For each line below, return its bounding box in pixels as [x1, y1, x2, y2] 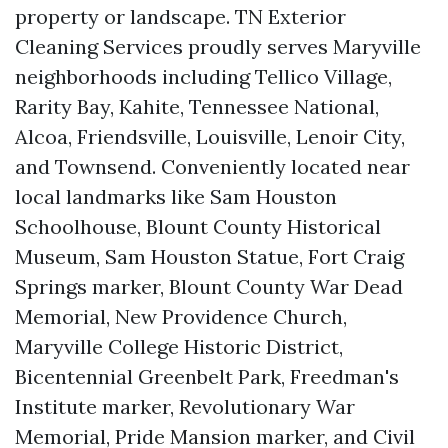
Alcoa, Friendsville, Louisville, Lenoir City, [15, 124, 405, 149]
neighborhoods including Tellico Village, [15, 64, 392, 89]
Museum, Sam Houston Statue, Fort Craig [15, 244, 404, 269]
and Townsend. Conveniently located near [15, 154, 410, 179]
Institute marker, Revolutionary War [15, 394, 355, 419]
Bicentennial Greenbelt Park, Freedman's [15, 364, 399, 389]
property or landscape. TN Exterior [15, 4, 346, 29]
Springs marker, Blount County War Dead [15, 274, 403, 299]
